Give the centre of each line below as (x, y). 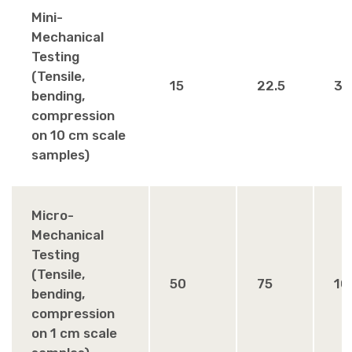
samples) (61, 155)
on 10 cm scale (79, 135)
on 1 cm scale (75, 333)
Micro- (53, 215)
